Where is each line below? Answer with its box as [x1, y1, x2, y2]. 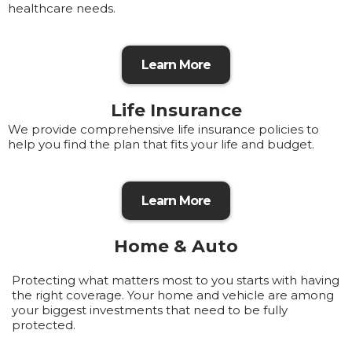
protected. [12, 317, 75, 332]
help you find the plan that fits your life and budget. [8, 137, 314, 152]
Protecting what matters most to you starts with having [12, 273, 339, 288]
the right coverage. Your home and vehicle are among [12, 288, 334, 302]
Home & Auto [114, 236, 238, 257]
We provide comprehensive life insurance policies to [8, 122, 319, 137]
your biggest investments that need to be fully [12, 302, 288, 317]
